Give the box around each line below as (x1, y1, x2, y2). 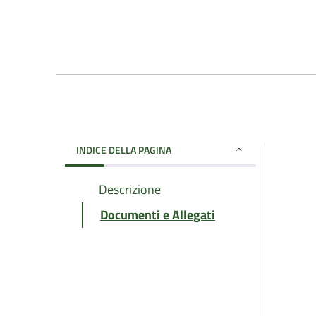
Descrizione (99, 179, 161, 199)
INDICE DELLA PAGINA (76, 142, 171, 157)
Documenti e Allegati (100, 205, 215, 224)
